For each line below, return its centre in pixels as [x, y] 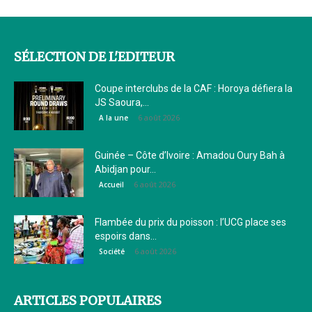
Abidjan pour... [125, 170]
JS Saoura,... [122, 103]
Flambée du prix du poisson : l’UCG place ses [190, 223]
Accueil [111, 185]
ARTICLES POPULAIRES [88, 301]
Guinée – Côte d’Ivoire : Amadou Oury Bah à [190, 156]
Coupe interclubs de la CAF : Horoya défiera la [194, 89]
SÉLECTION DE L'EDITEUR [94, 57]
